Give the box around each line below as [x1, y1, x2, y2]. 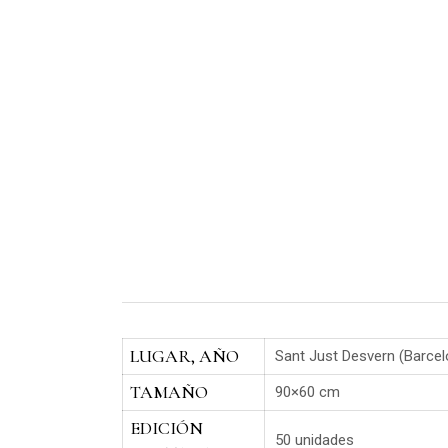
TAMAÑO [130, 381, 208, 403]
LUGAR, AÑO [130, 345, 239, 367]
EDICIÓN [130, 417, 203, 439]
